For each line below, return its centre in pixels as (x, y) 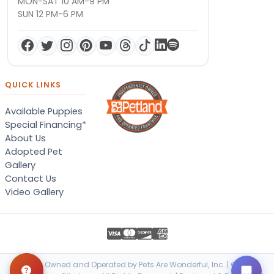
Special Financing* (46, 124)
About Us (25, 138)
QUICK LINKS (33, 84)
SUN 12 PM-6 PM (50, 14)
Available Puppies (44, 111)
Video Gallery (34, 192)
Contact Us (31, 178)
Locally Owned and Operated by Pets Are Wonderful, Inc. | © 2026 (137, 264)
